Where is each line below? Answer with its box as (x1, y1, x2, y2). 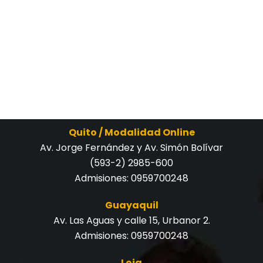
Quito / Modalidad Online (68, 125, 195, 139)
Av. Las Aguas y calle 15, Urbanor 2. (53, 213, 210, 227)
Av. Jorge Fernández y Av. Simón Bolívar (40, 140, 223, 154)
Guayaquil (104, 198, 159, 212)
